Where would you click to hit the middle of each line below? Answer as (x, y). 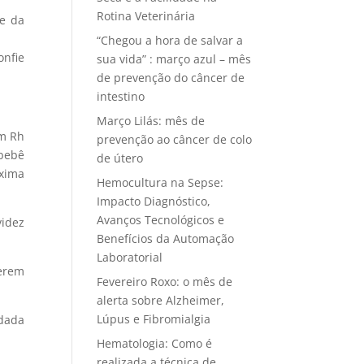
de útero (120, 158)
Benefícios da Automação (166, 238)
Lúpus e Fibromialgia (154, 319)
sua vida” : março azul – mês (174, 59)
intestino (121, 96)
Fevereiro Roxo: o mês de (165, 282)
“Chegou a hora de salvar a (170, 40)
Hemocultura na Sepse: (160, 182)
